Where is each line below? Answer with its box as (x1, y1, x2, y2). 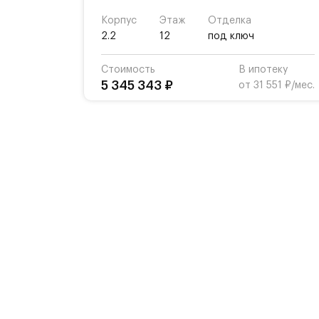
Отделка (208, 16, 251, 26)
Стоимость (101, 65, 155, 75)
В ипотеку (239, 65, 288, 75)
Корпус (101, 16, 137, 26)
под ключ (208, 31, 254, 41)
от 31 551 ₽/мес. (239, 80, 315, 90)
